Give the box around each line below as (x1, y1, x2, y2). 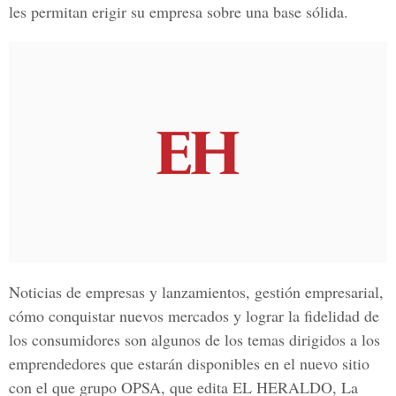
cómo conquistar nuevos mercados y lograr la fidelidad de (9, 305, 379, 326)
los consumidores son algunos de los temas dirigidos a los (9, 329, 380, 350)
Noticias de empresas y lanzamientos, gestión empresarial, (9, 281, 384, 302)
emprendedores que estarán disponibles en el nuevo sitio (9, 353, 369, 374)
